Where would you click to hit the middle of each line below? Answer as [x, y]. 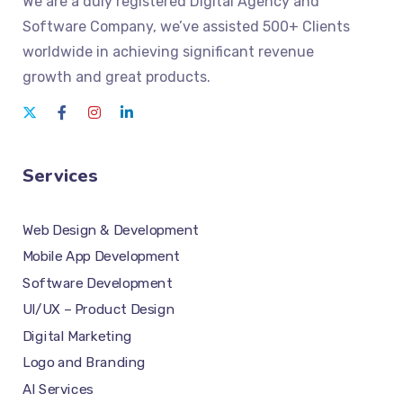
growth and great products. [116, 77]
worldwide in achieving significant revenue [168, 52]
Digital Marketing [77, 336]
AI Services [58, 389]
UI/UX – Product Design [99, 310]
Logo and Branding [84, 363]
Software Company [88, 27]
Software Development [98, 283]
